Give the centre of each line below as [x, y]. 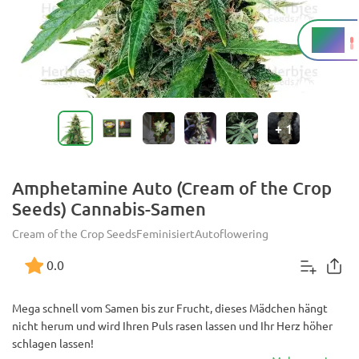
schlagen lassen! [53, 343]
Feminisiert [165, 233]
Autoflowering [232, 233]
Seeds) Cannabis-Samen [109, 209]
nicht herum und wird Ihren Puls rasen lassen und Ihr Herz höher [172, 325]
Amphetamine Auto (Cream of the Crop [172, 188]
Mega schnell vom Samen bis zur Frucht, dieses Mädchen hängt [170, 308]
